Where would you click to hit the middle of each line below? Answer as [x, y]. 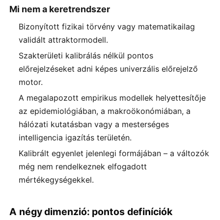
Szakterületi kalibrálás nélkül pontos [86, 56]
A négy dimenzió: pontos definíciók [91, 211]
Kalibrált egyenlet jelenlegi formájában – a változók [114, 153]
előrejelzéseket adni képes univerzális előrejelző [109, 69]
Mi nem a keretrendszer [60, 9]
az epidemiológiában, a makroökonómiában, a [105, 111]
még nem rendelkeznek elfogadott [83, 166]
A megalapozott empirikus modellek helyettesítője [112, 98]
